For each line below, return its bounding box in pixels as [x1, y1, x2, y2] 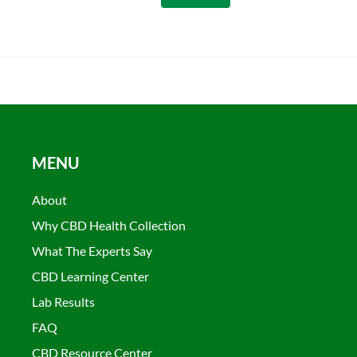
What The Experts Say [31, 242, 152, 258]
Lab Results [31, 293, 95, 309]
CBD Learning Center [31, 268, 149, 284]
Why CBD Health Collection [31, 217, 186, 233]
